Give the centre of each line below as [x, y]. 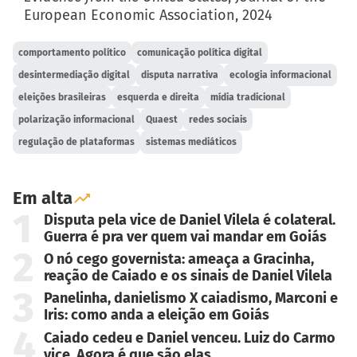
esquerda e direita [159, 98]
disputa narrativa [180, 75]
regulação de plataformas [77, 142]
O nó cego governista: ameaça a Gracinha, [178, 259]
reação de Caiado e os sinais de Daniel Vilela [188, 276]
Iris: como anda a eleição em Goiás [156, 315]
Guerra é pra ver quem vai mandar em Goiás [185, 236]
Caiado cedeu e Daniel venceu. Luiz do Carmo [189, 337]
